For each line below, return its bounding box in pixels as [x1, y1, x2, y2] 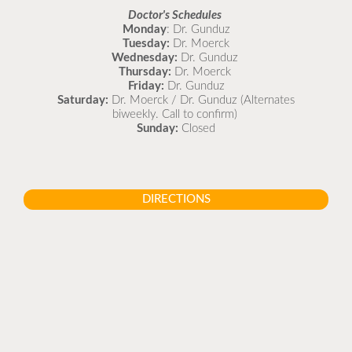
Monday [122, 24, 167, 35]
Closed [178, 123, 215, 134]
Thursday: [118, 66, 171, 78]
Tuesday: [123, 38, 173, 49]
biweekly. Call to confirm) [112, 108, 240, 120]
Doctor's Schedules [128, 9, 224, 21]
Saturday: [57, 94, 112, 106]
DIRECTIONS [141, 193, 211, 205]
